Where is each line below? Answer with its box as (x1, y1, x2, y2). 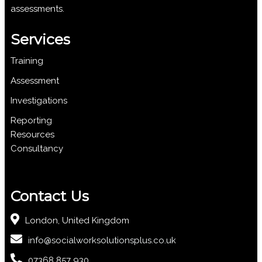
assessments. (11, 3, 69, 14)
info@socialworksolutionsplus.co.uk (28, 235, 176, 246)
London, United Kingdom (25, 215, 129, 226)
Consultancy (11, 143, 63, 154)
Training (11, 55, 43, 66)
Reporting (11, 115, 52, 126)
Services (11, 30, 70, 48)
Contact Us (11, 187, 89, 205)
